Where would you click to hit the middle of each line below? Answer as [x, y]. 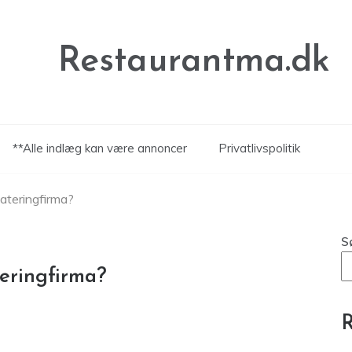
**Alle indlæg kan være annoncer [100, 148]
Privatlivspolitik [259, 148]
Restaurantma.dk [194, 62]
